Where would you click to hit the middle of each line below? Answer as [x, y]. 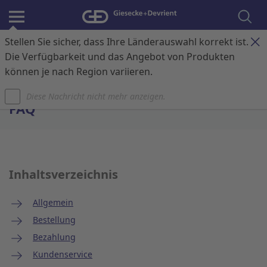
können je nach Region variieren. [79, 72]
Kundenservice [63, 254]
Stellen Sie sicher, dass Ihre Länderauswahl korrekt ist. [127, 42]
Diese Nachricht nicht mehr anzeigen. [96, 96]
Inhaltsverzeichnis [63, 174]
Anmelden [49, 47]
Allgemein [53, 202]
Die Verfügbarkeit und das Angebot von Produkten [120, 57]
